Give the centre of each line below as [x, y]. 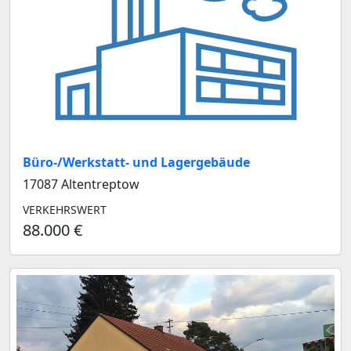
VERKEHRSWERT [65, 210]
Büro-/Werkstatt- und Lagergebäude [136, 163]
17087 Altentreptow [81, 185]
